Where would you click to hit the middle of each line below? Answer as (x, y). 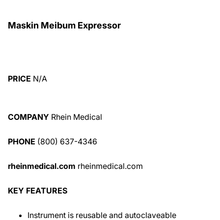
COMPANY (28, 117)
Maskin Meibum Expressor (64, 25)
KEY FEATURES (38, 191)
